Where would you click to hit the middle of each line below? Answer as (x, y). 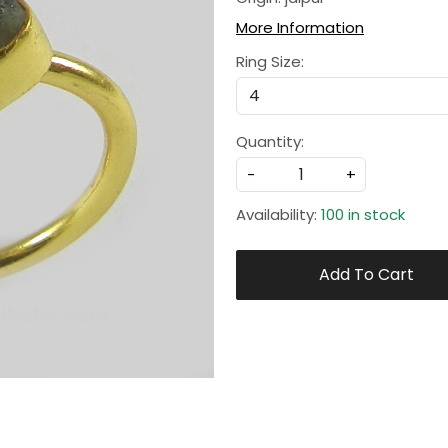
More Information (300, 28)
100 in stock (363, 215)
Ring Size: (270, 62)
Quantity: (270, 142)
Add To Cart (366, 275)
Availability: (276, 215)
